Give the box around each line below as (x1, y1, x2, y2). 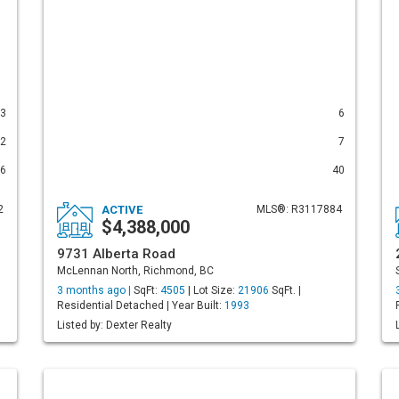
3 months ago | (57, 284, 134, 297)
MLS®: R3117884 (256, 203, 342, 216)
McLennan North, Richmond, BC (57, 265, 214, 277)
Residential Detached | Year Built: (57, 299, 224, 312)
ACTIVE (102, 203, 142, 216)
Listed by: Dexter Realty (57, 319, 172, 331)
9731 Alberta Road (57, 246, 175, 262)
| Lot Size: (185, 284, 238, 297)
